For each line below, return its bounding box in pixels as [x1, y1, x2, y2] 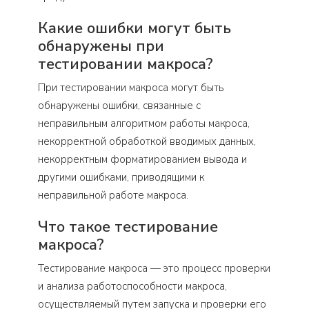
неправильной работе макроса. [38, 188, 188, 202]
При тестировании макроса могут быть [38, 80, 224, 94]
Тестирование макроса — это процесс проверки [38, 261, 270, 275]
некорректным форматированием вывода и [38, 152, 247, 166]
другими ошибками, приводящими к [38, 170, 204, 184]
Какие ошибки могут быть [38, 17, 231, 39]
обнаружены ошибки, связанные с [38, 98, 201, 112]
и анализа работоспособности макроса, [38, 279, 227, 293]
